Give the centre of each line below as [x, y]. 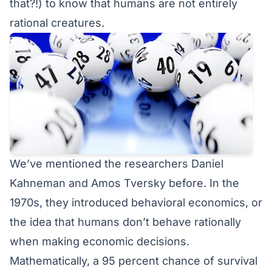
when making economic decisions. [100, 241]
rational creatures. [57, 22]
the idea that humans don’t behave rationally [125, 222]
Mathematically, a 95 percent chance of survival [134, 260]
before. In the [202, 183]
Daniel [207, 163]
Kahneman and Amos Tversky [88, 183]
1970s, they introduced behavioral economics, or [136, 202]
